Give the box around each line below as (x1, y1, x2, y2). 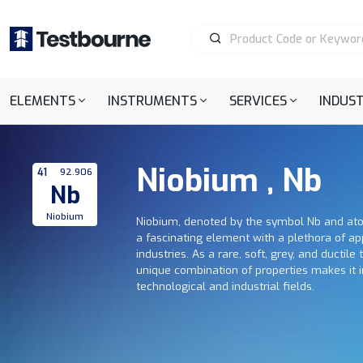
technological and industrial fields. (136, 279, 314, 293)
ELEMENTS (10, 92, 75, 109)
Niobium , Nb (136, 160, 322, 202)
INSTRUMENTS (108, 92, 198, 109)
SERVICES (229, 92, 288, 109)
